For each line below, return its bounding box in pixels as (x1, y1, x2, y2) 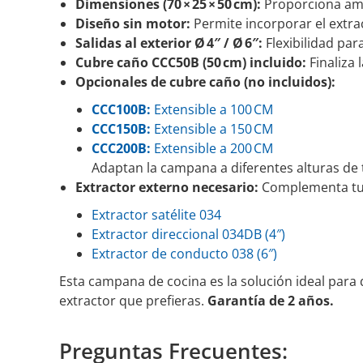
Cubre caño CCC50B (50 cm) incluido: (75, 53, 306, 71)
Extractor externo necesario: (75, 178, 258, 196)
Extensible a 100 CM (151, 100, 273, 118)
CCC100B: (92, 100, 151, 118)
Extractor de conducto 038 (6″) (92, 245, 277, 263)
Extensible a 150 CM (151, 120, 273, 138)
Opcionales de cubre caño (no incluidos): (75, 73, 335, 91)
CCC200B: (92, 139, 151, 157)
